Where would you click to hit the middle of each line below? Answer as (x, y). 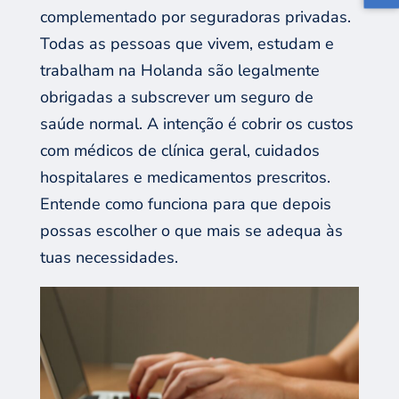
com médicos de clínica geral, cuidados (179, 151)
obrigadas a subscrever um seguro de (176, 97)
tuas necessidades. (109, 257)
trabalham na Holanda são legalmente (179, 70)
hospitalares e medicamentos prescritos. (185, 177)
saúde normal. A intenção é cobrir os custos (196, 124)
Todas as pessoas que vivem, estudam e (187, 44)
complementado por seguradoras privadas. (195, 17)
